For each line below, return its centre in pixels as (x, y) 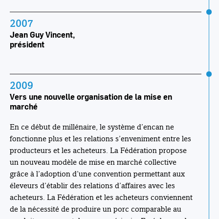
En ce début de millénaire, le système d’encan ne (92, 127)
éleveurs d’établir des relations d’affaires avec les (92, 186)
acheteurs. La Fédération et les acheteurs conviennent (101, 197)
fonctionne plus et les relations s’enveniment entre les (100, 139)
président (27, 44)
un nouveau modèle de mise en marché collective (93, 162)
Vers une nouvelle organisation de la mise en (91, 97)
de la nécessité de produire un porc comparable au (96, 209)
